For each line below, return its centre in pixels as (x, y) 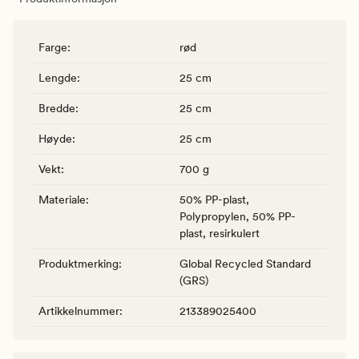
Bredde (57, 108)
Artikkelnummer (79, 311)
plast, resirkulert (220, 233)
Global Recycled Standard (245, 263)
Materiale (62, 199)
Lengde (58, 77)
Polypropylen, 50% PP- (238, 216)
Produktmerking (79, 263)
